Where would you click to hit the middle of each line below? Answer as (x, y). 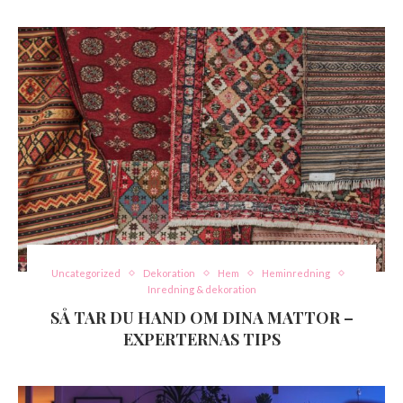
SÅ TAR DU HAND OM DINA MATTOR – (201, 318)
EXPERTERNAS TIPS (201, 340)
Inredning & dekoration (201, 290)
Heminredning (296, 273)
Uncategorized (85, 273)
